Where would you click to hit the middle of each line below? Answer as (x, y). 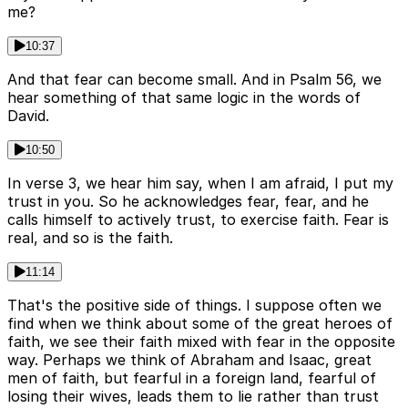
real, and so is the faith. (90, 238)
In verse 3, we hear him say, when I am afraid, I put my (200, 184)
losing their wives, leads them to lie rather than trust (193, 397)
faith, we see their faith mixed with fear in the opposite (201, 342)
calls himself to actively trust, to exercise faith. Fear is (198, 220)
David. (28, 116)
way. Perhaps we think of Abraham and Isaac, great (189, 360)
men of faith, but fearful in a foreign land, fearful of (192, 378)
